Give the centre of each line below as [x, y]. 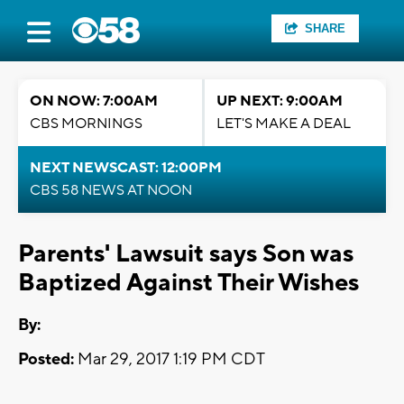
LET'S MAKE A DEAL [284, 124]
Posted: [46, 360]
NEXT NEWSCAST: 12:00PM [126, 168]
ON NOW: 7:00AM [94, 101]
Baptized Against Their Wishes [188, 283]
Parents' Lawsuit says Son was [186, 254]
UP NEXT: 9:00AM [280, 101]
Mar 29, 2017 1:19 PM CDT [170, 360]
